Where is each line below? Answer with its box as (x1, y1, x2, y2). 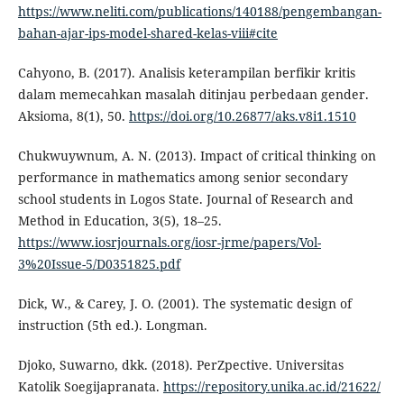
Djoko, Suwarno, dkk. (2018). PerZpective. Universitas (17, 356, 344, 374)
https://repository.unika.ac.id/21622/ (162, 378, 381, 396)
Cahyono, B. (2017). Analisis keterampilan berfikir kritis (17, 64, 355, 82)
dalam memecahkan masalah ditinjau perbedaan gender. (17, 86, 369, 104)
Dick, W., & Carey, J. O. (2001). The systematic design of (17, 295, 352, 313)
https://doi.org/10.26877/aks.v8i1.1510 (128, 107, 356, 125)
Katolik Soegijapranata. (17, 378, 163, 396)
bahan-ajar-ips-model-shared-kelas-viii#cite (17, 24, 278, 42)
